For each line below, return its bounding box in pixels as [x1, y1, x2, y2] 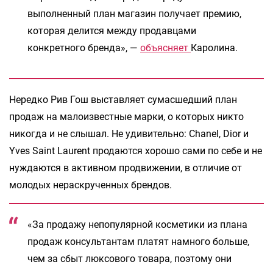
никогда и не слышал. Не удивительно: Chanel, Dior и [9, 127, 249, 140]
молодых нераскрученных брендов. [9, 179, 172, 191]
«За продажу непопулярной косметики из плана [27, 218, 247, 230]
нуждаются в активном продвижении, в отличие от [9, 161, 242, 174]
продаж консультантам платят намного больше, [27, 235, 249, 247]
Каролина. [191, 41, 238, 54]
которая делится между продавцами [27, 24, 196, 37]
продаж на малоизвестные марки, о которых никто [9, 110, 244, 122]
